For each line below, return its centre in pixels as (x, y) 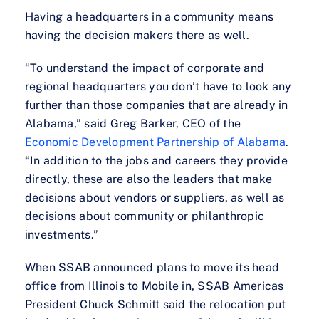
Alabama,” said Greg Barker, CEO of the (133, 124)
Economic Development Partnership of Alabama (156, 142)
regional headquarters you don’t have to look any (158, 87)
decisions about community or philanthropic (145, 216)
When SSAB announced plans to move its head (152, 268)
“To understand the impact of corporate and (145, 68)
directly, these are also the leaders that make (149, 179)
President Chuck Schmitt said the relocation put (156, 305)
